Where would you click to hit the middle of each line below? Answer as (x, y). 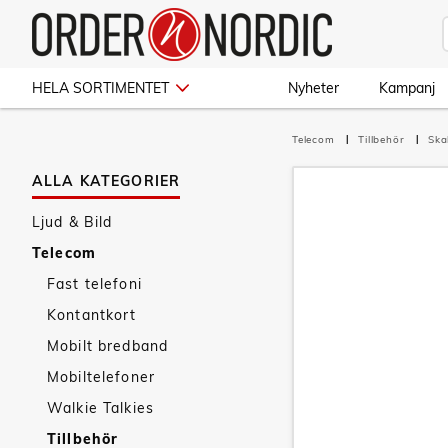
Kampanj (407, 88)
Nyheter (313, 88)
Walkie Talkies (100, 408)
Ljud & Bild (72, 222)
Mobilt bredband (108, 346)
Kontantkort (92, 315)
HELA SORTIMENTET (100, 88)
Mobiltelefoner (101, 377)
